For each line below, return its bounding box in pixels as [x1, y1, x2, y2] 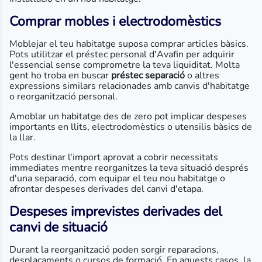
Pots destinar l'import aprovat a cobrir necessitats [9, 151, 218, 164]
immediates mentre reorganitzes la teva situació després [9, 161, 249, 174]
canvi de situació [9, 218, 108, 236]
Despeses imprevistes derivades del [9, 202, 222, 220]
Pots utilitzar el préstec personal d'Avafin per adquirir [9, 48, 235, 61]
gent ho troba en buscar [9, 69, 111, 82]
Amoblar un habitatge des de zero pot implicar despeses [9, 110, 247, 123]
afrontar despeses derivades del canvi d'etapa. [9, 182, 204, 195]
